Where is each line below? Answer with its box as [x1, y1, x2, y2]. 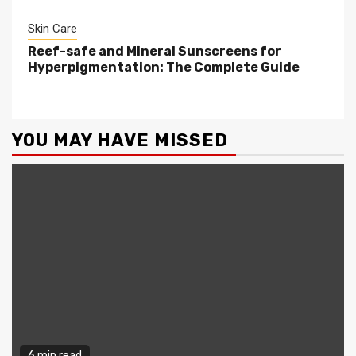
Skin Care [28, 21, 77, 36]
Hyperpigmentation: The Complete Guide [28, 59, 300, 75]
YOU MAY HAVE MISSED [12, 129, 228, 151]
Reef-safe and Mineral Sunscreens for [28, 43, 281, 59]
